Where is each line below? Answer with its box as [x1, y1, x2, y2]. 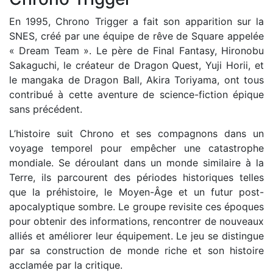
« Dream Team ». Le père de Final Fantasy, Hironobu [9, 44, 264, 57]
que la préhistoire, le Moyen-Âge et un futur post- [9, 186, 264, 198]
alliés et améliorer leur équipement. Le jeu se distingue [9, 230, 264, 242]
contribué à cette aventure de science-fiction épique [9, 88, 264, 101]
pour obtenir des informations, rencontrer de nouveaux [9, 215, 264, 227]
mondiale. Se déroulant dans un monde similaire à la [9, 157, 264, 169]
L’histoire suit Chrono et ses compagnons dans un [9, 127, 264, 140]
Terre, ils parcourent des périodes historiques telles [9, 171, 264, 183]
